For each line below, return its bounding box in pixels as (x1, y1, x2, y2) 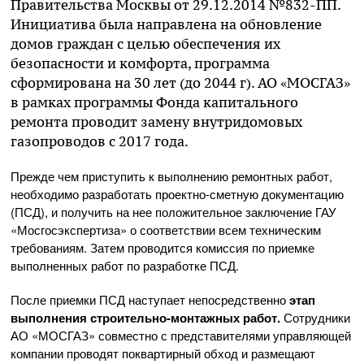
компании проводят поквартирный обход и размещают (11, 344, 315, 362)
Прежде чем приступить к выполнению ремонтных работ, (11, 167, 332, 185)
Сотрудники (280, 309, 350, 327)
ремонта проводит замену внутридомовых (11, 114, 302, 131)
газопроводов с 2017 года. (11, 133, 188, 150)
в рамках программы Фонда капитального (11, 94, 298, 111)
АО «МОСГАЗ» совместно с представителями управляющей (11, 327, 351, 344)
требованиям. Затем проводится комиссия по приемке (11, 239, 314, 257)
